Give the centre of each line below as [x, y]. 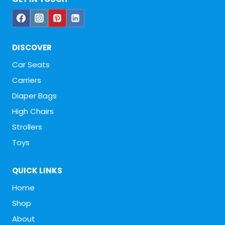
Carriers [27, 80]
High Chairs [33, 111]
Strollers [27, 127]
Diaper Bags [34, 95]
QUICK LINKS [37, 171]
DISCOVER [32, 47]
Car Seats [31, 64]
